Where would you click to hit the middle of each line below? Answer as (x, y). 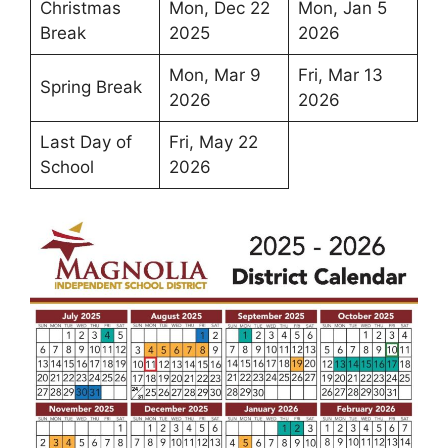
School (66, 166)
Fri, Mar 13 (340, 74)
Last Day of (85, 141)
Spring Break (90, 86)
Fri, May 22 (213, 141)
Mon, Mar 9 (214, 74)
